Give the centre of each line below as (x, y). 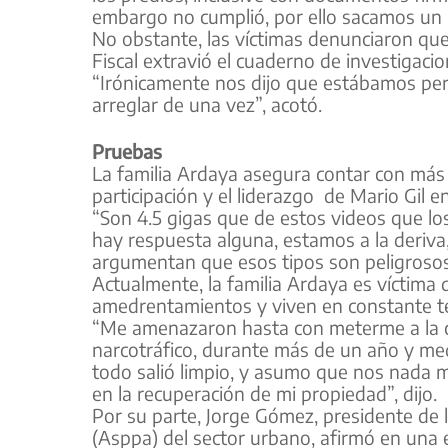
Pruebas (127, 150)
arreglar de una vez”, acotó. (207, 104)
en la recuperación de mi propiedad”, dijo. (264, 392)
